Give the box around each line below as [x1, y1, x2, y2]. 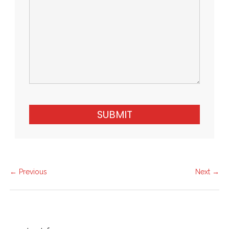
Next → [195, 167, 219, 176]
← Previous [10, 167, 48, 176]
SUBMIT [97, 107, 132, 122]
